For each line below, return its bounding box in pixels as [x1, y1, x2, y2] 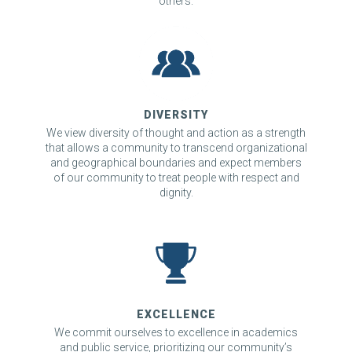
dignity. [159, 185, 193, 199]
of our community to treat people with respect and [53, 170, 299, 184]
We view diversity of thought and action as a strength [46, 126, 306, 139]
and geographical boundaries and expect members [50, 156, 302, 169]
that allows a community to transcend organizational [45, 141, 307, 154]
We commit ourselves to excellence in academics [54, 325, 298, 339]
